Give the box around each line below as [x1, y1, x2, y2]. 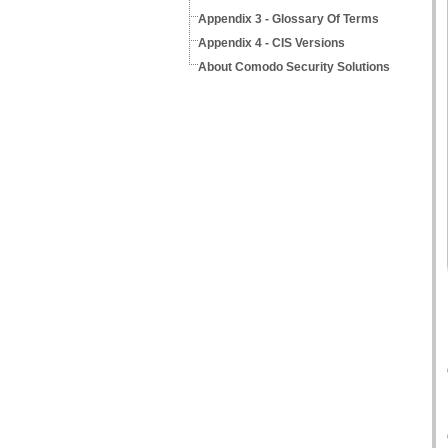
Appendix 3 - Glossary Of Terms [198, 12, 379, 26]
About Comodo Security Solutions [198, 60, 390, 74]
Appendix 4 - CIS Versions [198, 36, 345, 50]
